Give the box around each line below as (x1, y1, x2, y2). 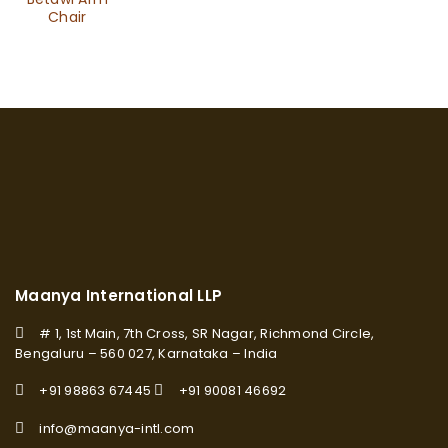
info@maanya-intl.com (39, 419, 195, 438)
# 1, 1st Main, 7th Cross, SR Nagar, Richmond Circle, (39, 324, 375, 343)
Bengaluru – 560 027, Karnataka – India (15, 344, 278, 363)
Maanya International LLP (15, 285, 222, 306)
